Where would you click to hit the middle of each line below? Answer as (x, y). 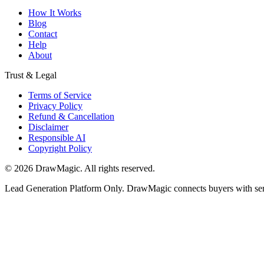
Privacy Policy (55, 105)
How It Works (55, 12)
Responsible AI (57, 137)
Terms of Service (60, 95)
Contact (43, 34)
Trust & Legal (31, 75)
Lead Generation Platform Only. (65, 188)
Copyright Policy (60, 148)
